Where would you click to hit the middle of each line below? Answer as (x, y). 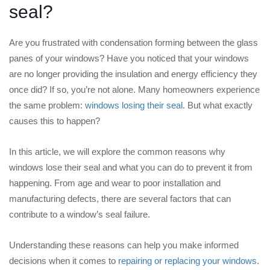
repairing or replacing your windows (186, 261)
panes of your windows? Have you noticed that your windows (129, 58)
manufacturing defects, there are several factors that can (120, 199)
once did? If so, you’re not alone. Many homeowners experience (134, 89)
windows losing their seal (134, 105)
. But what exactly (218, 105)
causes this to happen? (55, 121)
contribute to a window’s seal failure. (80, 214)
